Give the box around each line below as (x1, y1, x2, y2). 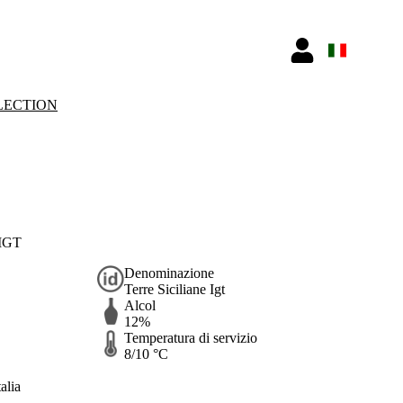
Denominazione (124, 264, 214, 281)
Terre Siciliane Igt (124, 281, 225, 297)
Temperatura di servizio (124, 329, 257, 345)
